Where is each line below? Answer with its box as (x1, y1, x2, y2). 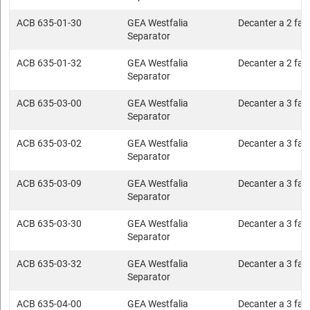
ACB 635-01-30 (17, 17, 82, 28)
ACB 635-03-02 (17, 138, 82, 149)
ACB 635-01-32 (17, 57, 82, 69)
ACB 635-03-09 (17, 178, 82, 189)
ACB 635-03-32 (17, 258, 82, 269)
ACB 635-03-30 (17, 218, 82, 229)
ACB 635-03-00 (17, 98, 82, 109)
